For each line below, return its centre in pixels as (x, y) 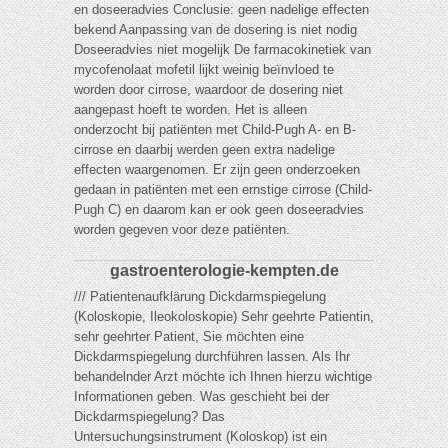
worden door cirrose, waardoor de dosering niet (208, 90)
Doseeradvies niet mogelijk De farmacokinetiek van (222, 50)
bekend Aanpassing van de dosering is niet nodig (215, 30)
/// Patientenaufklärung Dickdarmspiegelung (200, 297)
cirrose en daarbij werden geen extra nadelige (204, 150)
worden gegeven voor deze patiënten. (182, 230)
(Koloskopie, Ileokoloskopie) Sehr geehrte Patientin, (224, 317)
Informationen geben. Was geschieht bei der (201, 397)
